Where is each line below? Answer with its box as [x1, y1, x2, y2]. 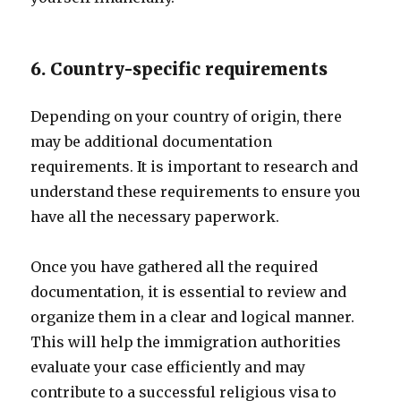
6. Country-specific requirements [30, 58, 328, 80]
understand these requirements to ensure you [30, 183, 362, 200]
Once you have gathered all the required [30, 258, 319, 276]
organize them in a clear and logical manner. [30, 308, 355, 326]
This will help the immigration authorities [30, 333, 342, 351]
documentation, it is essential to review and [30, 283, 347, 301]
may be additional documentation [30, 132, 273, 150]
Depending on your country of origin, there [30, 107, 343, 125]
